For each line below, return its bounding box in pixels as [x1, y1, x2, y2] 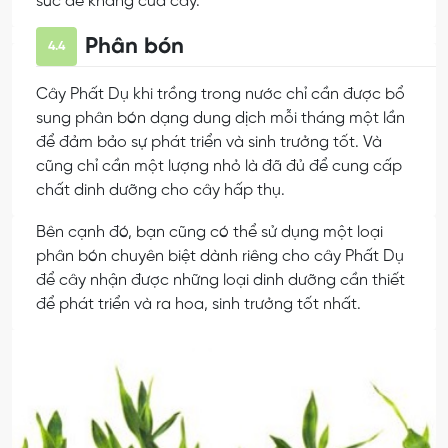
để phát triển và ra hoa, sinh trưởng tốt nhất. [36, 296, 361, 314]
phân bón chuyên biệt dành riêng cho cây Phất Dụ [36, 248, 404, 266]
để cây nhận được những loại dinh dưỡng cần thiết [36, 272, 405, 290]
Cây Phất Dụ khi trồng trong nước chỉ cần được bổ [36, 86, 405, 104]
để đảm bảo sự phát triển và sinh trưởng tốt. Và [36, 134, 382, 152]
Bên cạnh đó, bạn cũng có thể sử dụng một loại [36, 224, 383, 242]
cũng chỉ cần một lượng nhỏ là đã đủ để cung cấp [36, 158, 402, 176]
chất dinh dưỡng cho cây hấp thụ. [36, 182, 285, 200]
